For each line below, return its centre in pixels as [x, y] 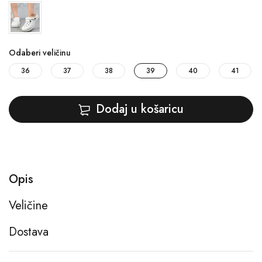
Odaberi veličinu [40, 53]
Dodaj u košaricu [140, 109]
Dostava [29, 232]
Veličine [28, 206]
